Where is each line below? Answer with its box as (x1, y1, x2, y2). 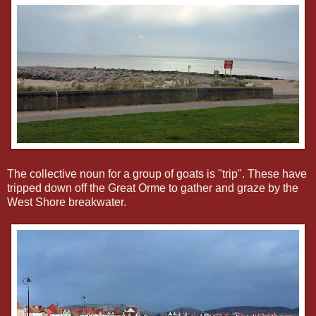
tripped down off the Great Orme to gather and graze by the (7, 181, 298, 194)
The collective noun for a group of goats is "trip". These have (7, 167, 307, 180)
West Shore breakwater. (7, 195, 126, 208)
